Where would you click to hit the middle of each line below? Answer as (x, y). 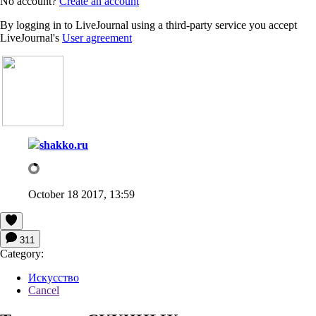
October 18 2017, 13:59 (81, 194)
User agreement (97, 37)
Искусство (54, 277)
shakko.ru (64, 145)
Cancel (44, 290)
